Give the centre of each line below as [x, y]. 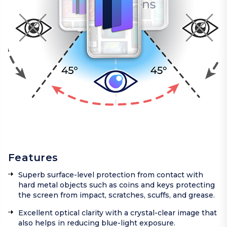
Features [33, 158]
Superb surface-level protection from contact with [111, 175]
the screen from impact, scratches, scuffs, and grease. [117, 195]
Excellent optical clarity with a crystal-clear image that [118, 213]
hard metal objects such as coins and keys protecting [117, 185]
